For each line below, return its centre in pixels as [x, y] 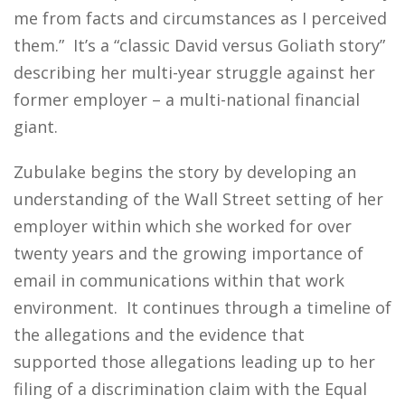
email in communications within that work [179, 280]
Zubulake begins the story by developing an [185, 172]
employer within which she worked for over [183, 226]
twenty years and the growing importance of [188, 253]
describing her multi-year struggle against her [194, 72]
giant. [36, 127]
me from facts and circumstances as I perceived [200, 18]
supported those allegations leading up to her [194, 362]
